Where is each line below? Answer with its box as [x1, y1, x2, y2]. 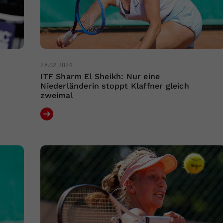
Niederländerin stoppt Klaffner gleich [40, 81, 189, 91]
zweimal [40, 90, 73, 100]
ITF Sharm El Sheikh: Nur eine [40, 71, 160, 81]
